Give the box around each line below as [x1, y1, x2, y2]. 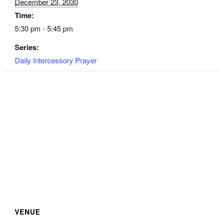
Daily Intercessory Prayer [15, 55, 97, 65]
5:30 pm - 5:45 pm [15, 23, 73, 33]
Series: [15, 41, 39, 53]
